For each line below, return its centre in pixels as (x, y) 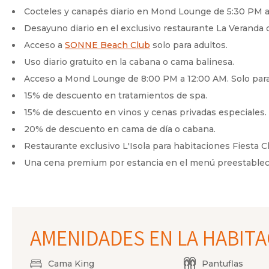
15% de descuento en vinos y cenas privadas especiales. (145, 112)
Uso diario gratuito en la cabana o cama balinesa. (129, 62)
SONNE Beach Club (107, 45)
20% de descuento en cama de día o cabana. (120, 129)
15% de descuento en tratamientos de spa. (116, 95)
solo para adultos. (189, 45)
